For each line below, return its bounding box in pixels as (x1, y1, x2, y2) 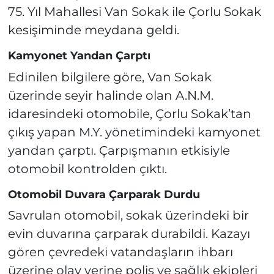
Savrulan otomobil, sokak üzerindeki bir (7, 208, 249, 223)
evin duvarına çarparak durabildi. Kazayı (7, 226, 250, 242)
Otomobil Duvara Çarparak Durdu (7, 187, 200, 201)
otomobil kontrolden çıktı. (7, 161, 167, 176)
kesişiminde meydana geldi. (7, 23, 179, 38)
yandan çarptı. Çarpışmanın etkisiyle (7, 143, 230, 158)
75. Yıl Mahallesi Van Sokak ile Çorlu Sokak (7, 4, 261, 20)
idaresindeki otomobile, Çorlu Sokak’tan (7, 106, 251, 121)
